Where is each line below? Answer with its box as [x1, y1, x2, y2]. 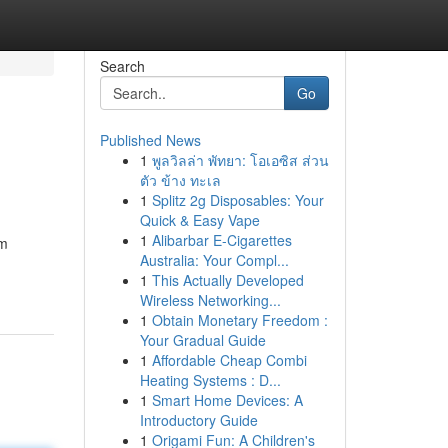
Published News [99, 130, 201, 150]
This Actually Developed [151, 270, 304, 290]
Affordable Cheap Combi [151, 350, 307, 370]
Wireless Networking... [139, 290, 281, 310]
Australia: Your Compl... [139, 250, 289, 270]
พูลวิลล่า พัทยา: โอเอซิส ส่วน [151, 150, 329, 170]
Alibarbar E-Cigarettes [151, 230, 292, 250]
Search [99, 56, 145, 76]
